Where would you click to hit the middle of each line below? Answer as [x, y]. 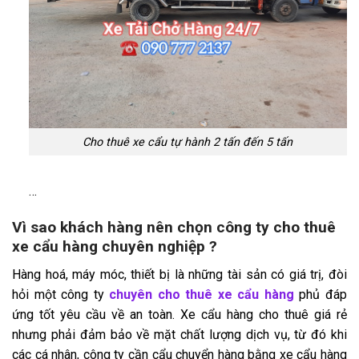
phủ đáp [321, 294]
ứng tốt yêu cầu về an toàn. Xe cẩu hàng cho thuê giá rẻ [179, 314]
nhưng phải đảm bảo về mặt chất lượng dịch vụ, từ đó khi [179, 334]
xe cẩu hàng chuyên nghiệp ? [115, 247]
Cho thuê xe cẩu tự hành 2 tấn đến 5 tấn [188, 142]
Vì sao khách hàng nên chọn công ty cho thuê [174, 228]
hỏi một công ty [61, 294]
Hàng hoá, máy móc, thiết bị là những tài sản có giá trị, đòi [179, 274]
